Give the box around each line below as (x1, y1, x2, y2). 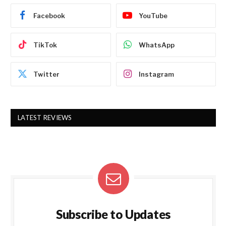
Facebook (33, 11, 65, 20)
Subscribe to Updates (55, 207, 171, 222)
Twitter (33, 70, 60, 78)
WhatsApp (138, 40, 175, 49)
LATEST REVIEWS (18, 114, 72, 122)
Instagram (138, 70, 174, 78)
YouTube (138, 11, 167, 20)
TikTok (33, 40, 57, 49)
